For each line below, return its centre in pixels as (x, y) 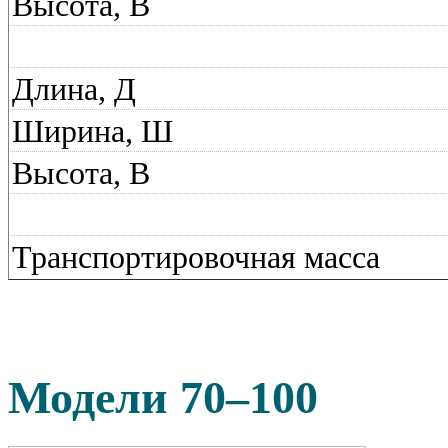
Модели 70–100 (163, 397)
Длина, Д (74, 89)
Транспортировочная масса (196, 257)
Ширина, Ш (92, 131)
